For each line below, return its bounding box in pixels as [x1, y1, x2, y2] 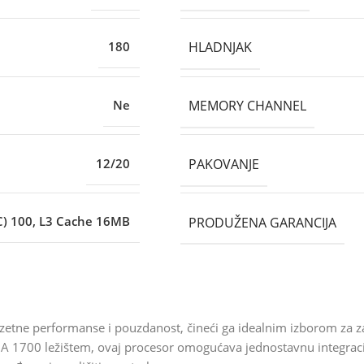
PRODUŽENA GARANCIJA [188, 213, 336, 232]
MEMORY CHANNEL [188, 96, 306, 115]
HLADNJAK [188, 38, 252, 57]
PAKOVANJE [188, 154, 259, 173]
